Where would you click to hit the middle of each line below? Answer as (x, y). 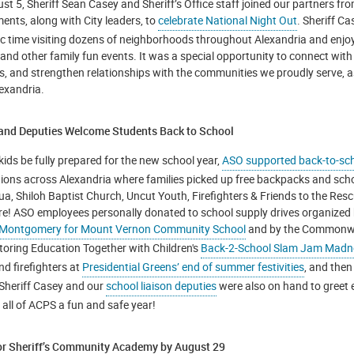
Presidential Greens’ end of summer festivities (193, 266)
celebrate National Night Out (228, 20)
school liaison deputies (161, 285)
